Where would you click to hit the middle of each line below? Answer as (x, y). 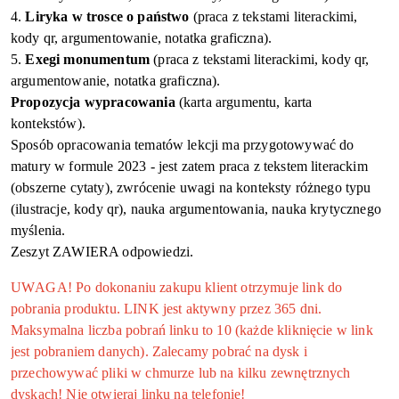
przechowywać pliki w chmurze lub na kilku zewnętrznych (181, 373)
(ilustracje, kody (59, 209)
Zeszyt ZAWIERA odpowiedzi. (102, 252)
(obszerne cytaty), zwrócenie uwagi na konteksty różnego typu (191, 188)
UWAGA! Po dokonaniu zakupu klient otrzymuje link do (177, 288)
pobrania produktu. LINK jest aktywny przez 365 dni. (167, 309)
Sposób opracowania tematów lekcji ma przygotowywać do (183, 145)
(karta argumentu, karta (245, 102)
